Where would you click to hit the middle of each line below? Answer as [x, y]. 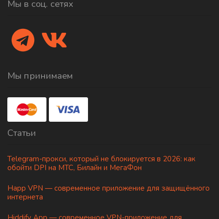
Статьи [22, 133]
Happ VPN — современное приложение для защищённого [109, 188]
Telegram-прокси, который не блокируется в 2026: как [101, 159]
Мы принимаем [40, 76]
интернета [25, 197]
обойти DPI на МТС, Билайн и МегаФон [75, 168]
